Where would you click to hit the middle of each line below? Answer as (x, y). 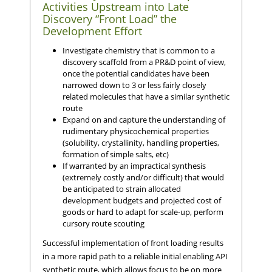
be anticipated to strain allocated (121, 189)
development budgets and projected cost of (141, 201)
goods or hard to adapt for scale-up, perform (143, 212)
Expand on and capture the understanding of (144, 120)
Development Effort (92, 31)
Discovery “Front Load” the (110, 19)
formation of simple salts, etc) (115, 155)
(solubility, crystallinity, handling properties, (141, 143)
